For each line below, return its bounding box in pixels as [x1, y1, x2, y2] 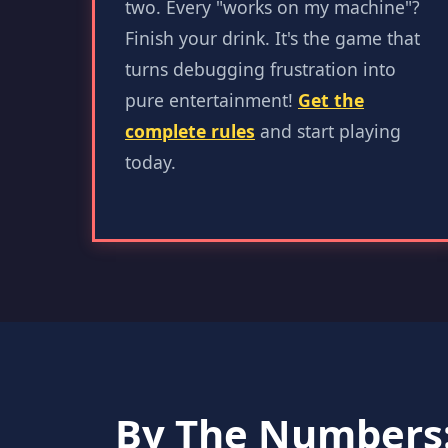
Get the [298, 88, 364, 112]
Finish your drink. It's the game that [125, 26, 420, 50]
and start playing [255, 119, 401, 143]
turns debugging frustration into [125, 57, 396, 81]
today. [125, 150, 176, 174]
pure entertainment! [125, 88, 298, 112]
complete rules [125, 119, 255, 143]
